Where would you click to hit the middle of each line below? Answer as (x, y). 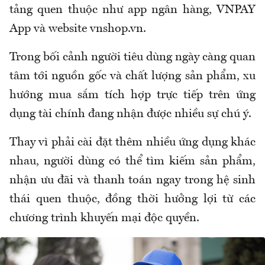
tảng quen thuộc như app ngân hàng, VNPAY (132, 10)
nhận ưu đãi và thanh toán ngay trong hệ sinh (132, 181)
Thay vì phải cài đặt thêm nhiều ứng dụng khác (132, 143)
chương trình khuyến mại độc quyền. (104, 219)
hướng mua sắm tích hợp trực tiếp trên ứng (132, 96)
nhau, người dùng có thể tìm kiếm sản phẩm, (132, 162)
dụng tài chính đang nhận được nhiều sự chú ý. (130, 114)
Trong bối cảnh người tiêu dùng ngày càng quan (132, 58)
